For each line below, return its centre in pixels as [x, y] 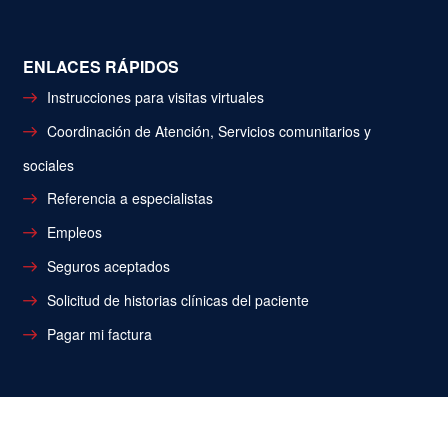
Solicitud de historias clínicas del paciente [177, 300]
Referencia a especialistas [129, 198]
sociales [48, 165]
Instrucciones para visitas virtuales [155, 97]
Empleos [74, 232]
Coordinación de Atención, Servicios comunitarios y [208, 131]
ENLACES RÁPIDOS [100, 67]
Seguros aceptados [108, 266]
